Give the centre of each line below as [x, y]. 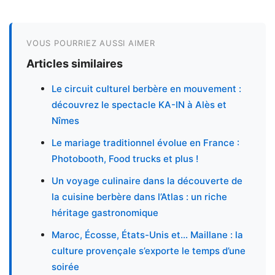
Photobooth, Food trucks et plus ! [125, 159]
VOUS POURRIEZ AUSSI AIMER [91, 43]
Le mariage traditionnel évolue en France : [145, 143]
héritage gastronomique [105, 213]
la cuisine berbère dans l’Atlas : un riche [139, 197]
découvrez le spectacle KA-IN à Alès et [139, 105]
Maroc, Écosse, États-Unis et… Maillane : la [147, 235]
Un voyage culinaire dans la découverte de [147, 181]
